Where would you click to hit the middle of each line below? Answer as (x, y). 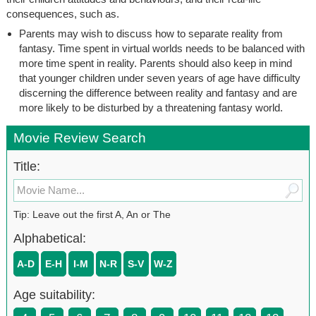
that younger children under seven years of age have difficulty (159, 78)
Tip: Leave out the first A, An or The (92, 214)
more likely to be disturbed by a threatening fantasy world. (151, 107)
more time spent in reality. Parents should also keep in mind (155, 63)
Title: (26, 166)
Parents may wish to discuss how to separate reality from (151, 33)
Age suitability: (54, 294)
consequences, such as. (62, 13)
